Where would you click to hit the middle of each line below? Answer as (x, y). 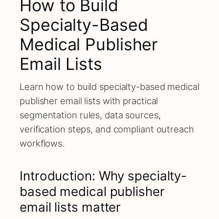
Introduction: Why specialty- (103, 176)
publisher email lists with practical (89, 101)
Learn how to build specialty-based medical (109, 87)
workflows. (42, 143)
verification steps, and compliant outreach (107, 129)
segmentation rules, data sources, (90, 115)
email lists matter (70, 207)
